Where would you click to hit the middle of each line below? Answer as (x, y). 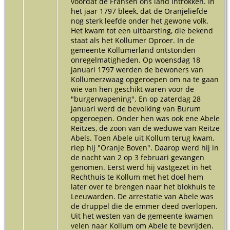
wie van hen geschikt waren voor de (132, 89)
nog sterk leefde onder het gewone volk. (140, 21)
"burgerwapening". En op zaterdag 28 (136, 99)
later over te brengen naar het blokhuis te (143, 186)
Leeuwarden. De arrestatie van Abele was (142, 196)
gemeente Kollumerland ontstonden (133, 50)
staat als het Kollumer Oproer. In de (133, 40)
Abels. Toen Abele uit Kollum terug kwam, (142, 138)
